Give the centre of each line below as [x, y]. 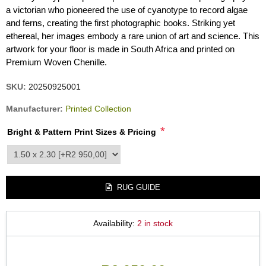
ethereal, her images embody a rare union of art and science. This [133, 36]
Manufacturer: [34, 108]
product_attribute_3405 [50, 150]
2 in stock [155, 223]
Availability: [114, 223]
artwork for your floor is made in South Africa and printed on [120, 49]
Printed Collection [98, 108]
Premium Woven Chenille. [56, 62]
